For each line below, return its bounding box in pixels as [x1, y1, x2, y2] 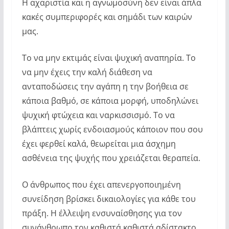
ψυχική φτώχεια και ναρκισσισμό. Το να [21, 109, 175, 121]
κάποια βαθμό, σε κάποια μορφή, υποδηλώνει [21, 95, 198, 106]
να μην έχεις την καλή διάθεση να [21, 66, 152, 78]
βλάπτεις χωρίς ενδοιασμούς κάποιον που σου [21, 123, 203, 135]
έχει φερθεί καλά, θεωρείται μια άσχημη [21, 138, 176, 149]
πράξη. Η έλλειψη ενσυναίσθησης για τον [21, 207, 182, 219]
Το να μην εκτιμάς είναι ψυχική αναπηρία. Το [21, 52, 196, 63]
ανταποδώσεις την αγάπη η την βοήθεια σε [21, 80, 189, 92]
